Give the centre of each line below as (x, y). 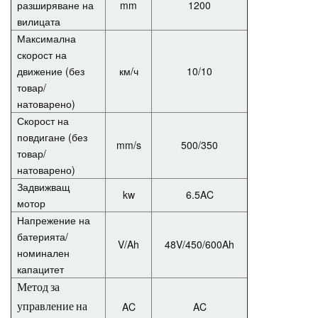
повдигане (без (52, 137)
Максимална (46, 38)
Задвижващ (44, 186)
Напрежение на (54, 220)
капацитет (40, 269)
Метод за (38, 287)
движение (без (51, 71)
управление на (52, 306)
